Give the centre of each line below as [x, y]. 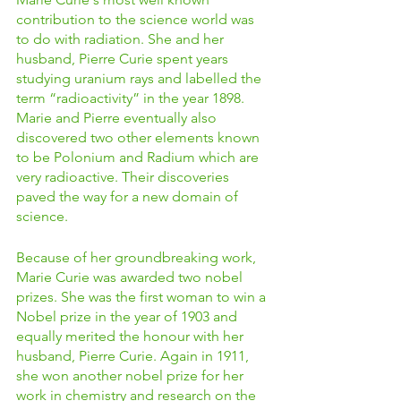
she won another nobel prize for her [132, 375]
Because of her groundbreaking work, [138, 257]
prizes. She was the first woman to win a [143, 297]
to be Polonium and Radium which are [139, 157]
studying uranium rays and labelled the [141, 78]
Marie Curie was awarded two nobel [131, 277]
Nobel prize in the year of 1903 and [128, 316]
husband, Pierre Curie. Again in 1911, [134, 356]
